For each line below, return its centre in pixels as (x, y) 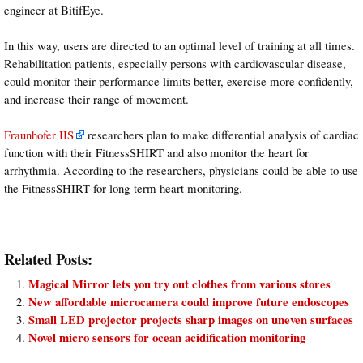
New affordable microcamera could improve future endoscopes (189, 302)
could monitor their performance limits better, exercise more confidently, (179, 81)
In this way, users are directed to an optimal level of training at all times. (179, 45)
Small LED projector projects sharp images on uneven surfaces (191, 320)
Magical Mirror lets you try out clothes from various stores (179, 284)
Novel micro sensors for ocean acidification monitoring (167, 337)
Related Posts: (48, 259)
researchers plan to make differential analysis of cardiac (222, 135)
